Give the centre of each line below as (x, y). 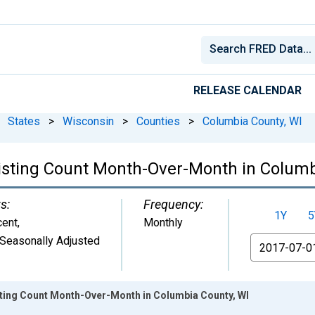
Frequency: (173, 204)
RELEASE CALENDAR (247, 90)
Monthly (163, 222)
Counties (158, 121)
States (24, 121)
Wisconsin (88, 121)
